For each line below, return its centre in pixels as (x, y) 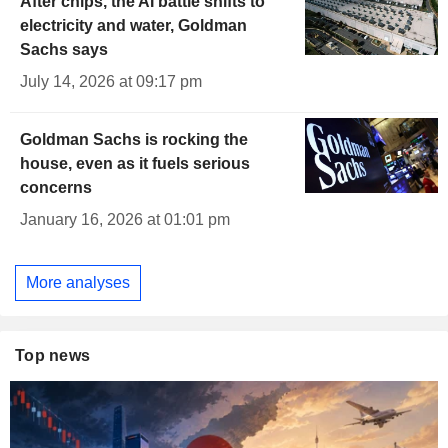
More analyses (78, 282)
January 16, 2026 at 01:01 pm (125, 220)
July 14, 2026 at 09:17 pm (111, 82)
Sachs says (64, 50)
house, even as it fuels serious (135, 164)
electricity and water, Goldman (133, 26)
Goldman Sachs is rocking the (134, 140)
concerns (56, 188)
